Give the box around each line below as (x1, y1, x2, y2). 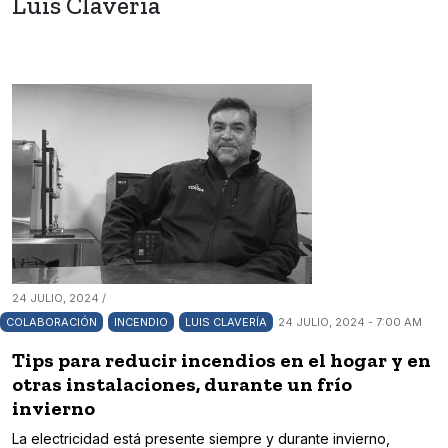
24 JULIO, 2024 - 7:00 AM (278, 315, 422, 330)
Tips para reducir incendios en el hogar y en (12, 348, 431, 373)
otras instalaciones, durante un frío (12, 372, 352, 397)
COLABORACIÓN (6, 315, 97, 330)
